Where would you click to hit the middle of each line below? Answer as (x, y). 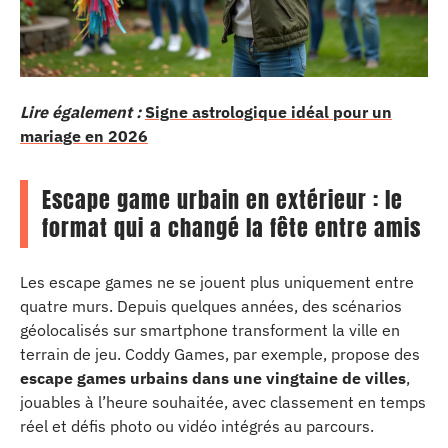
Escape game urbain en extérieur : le (222, 199)
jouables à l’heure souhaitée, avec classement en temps (223, 402)
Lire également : (80, 111)
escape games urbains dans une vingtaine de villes (213, 378)
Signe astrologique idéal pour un (268, 111)
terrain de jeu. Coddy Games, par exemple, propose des (220, 354)
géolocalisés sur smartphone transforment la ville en (210, 330)
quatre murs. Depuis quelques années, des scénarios (211, 306)
